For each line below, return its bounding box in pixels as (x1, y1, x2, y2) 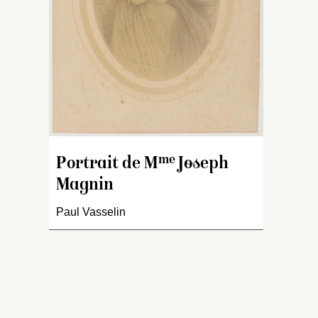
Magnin (56, 177, 114, 195)
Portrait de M (56, 155, 158, 174)
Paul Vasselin (56, 206, 126, 219)
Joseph (175, 155, 229, 174)
